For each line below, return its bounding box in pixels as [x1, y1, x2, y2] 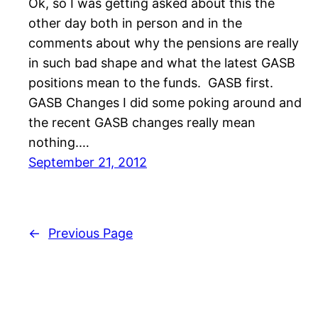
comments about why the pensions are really [28, 35, 299, 51]
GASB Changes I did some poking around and [28, 95, 302, 111]
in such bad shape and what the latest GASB [28, 55, 295, 71]
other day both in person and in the [28, 16, 242, 31]
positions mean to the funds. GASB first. [28, 75, 273, 91]
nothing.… [28, 135, 89, 150]
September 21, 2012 [28, 155, 147, 170]
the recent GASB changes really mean [28, 115, 256, 131]
